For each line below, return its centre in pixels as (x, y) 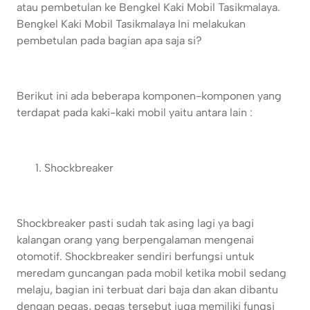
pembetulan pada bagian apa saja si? (109, 41)
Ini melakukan (212, 24)
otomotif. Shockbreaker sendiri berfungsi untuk (135, 257)
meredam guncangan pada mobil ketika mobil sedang (152, 273)
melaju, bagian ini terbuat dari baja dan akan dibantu (147, 290)
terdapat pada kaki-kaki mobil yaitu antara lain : (136, 113)
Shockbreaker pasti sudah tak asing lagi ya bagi (135, 224)
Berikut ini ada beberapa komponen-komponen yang (149, 96)
